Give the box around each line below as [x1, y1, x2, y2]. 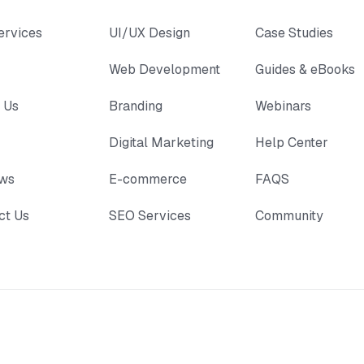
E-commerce [109, 171, 188, 188]
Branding [109, 97, 163, 115]
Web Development [109, 61, 221, 78]
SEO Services [109, 207, 192, 224]
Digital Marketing [109, 134, 214, 151]
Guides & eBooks [254, 61, 355, 78]
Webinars [254, 97, 311, 115]
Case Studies [254, 24, 333, 41]
